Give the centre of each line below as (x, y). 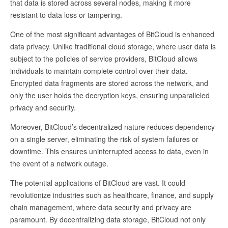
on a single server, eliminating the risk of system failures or (104, 139)
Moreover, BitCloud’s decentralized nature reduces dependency (112, 127)
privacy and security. (43, 107)
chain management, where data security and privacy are (101, 207)
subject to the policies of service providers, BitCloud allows (104, 59)
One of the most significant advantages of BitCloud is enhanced (112, 34)
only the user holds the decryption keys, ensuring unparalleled (110, 95)
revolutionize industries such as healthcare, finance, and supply (112, 195)
